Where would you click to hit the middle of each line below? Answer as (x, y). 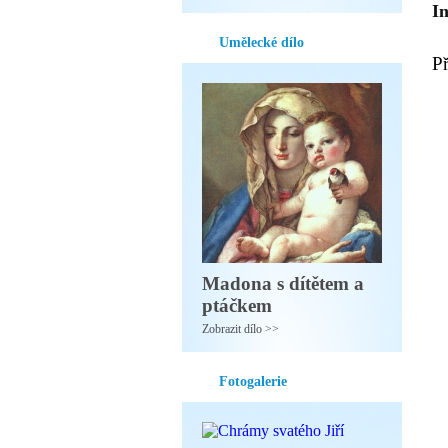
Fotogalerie (253, 381)
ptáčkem (237, 305)
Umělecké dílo (261, 42)
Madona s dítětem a (283, 283)
